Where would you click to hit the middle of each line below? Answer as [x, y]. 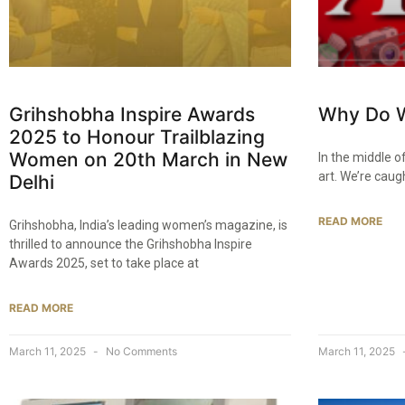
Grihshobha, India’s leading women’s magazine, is [148, 226]
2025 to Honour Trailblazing [137, 137]
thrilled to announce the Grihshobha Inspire [131, 245]
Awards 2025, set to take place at [104, 264]
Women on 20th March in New [148, 160]
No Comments [140, 352]
